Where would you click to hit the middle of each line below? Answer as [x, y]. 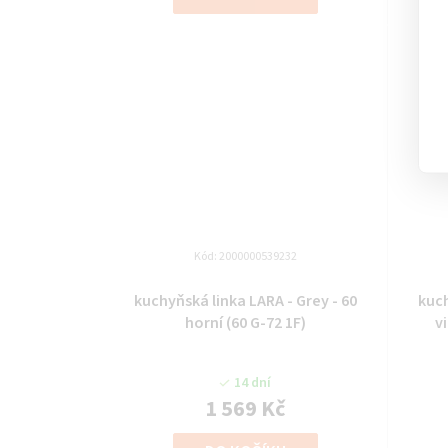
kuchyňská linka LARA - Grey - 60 [245, 301]
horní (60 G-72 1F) [245, 323]
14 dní [253, 383]
